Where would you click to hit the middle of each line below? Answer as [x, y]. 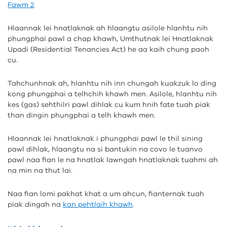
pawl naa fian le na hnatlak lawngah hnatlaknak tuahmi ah [113, 160]
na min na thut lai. [40, 171]
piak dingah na [35, 204]
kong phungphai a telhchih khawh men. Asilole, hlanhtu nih [112, 94]
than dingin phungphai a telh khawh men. [82, 115]
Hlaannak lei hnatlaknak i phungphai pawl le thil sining [105, 139]
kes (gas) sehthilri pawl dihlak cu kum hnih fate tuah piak [109, 105]
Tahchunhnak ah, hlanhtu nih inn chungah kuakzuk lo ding [112, 83]
